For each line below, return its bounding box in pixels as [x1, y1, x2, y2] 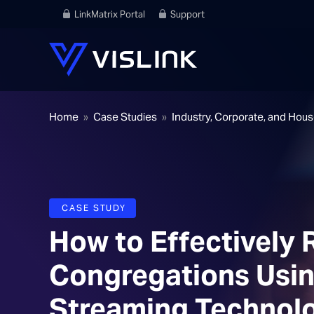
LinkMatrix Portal [74, 8, 145, 20]
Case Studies [93, 110, 157, 123]
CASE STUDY [62, 203, 127, 213]
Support [170, 8, 205, 20]
